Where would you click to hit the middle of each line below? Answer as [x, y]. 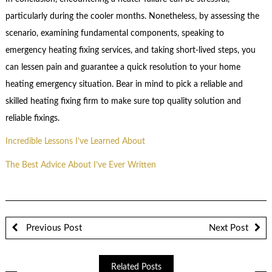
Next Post [229, 228]
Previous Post [53, 228]
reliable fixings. [32, 118]
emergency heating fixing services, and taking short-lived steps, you [130, 50]
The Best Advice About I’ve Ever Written [80, 165]
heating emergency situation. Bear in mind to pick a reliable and [124, 84]
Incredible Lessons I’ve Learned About [75, 142]
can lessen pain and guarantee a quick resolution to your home [123, 67]
